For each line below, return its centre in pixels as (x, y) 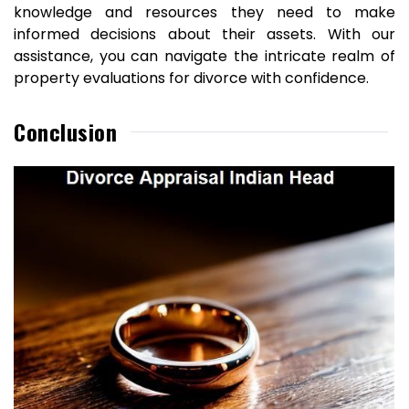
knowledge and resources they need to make (204, 12)
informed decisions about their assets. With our (204, 34)
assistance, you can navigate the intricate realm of (204, 56)
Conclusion (65, 131)
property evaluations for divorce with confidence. (191, 78)
